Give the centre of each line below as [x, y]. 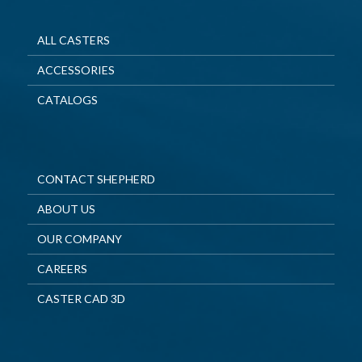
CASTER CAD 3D [81, 298]
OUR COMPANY [79, 238]
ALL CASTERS [73, 40]
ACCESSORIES [76, 69]
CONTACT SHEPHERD [96, 179]
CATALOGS [67, 99]
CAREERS [62, 268]
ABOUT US [66, 208]
